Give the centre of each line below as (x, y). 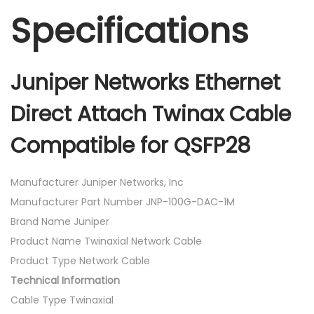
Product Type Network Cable (80, 261)
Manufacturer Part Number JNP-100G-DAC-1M (123, 202)
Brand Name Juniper (60, 222)
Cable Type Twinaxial (62, 300)
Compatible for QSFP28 (131, 146)
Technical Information (65, 281)
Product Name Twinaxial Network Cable (106, 241)
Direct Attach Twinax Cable (151, 115)
